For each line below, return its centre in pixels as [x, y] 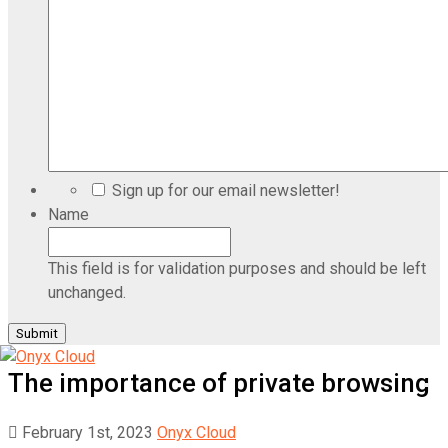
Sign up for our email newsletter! [226, 190]
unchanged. [87, 292]
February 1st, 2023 [85, 433]
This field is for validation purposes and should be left [237, 268]
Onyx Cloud [196, 433]
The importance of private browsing [219, 382]
